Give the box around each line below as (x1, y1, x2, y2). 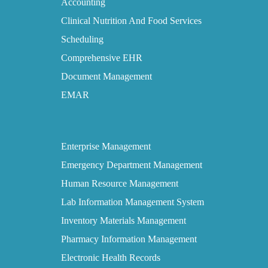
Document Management (61, 71, 153, 82)
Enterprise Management (61, 141, 151, 152)
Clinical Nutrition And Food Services (61, 16, 202, 26)
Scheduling (61, 34, 104, 45)
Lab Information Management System (61, 197, 205, 208)
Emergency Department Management (61, 160, 203, 170)
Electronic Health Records (61, 252, 161, 263)
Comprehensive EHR (61, 53, 143, 63)
